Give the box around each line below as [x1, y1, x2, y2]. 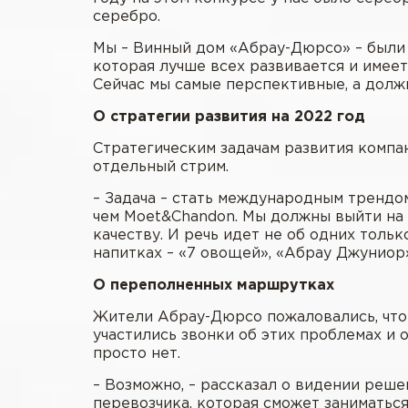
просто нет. [93, 346, 180, 361]
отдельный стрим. [93, 159, 229, 174]
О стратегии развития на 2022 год [93, 109, 365, 124]
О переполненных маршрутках [93, 278, 334, 292]
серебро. [93, 9, 160, 24]
